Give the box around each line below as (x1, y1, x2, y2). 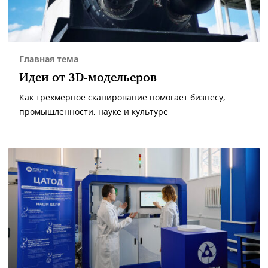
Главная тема (19, 53, 78, 65)
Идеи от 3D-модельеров (19, 72, 157, 84)
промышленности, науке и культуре (19, 106, 168, 118)
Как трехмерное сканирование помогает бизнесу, (19, 92, 226, 103)
